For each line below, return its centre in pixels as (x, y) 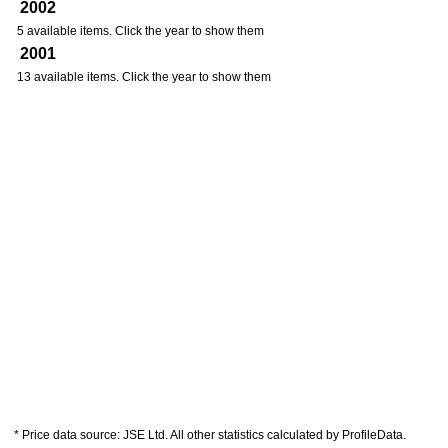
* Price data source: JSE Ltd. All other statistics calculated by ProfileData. (210, 435)
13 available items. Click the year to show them (144, 77)
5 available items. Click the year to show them (140, 31)
